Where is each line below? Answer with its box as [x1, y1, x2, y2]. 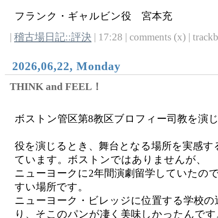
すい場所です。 [15, 182, 88, 192]
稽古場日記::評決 [14, 32, 91, 42]
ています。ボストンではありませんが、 [15, 154, 206, 165]
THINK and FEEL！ [10, 81, 102, 92]
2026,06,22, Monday [12, 60, 121, 73]
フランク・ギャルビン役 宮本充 [15, 11, 172, 21]
